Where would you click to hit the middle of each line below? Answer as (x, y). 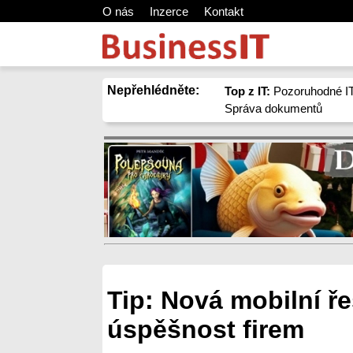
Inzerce (169, 11)
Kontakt (224, 11)
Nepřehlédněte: (153, 90)
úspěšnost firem (206, 330)
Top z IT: (248, 91)
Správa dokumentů (274, 108)
